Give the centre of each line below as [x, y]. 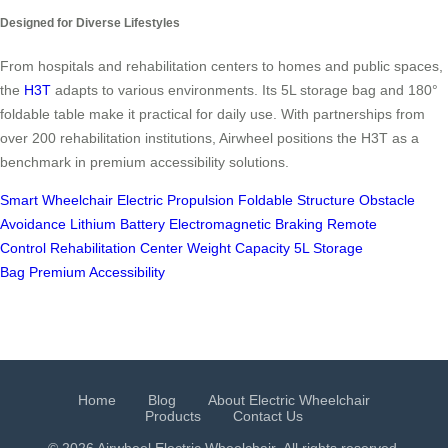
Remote [352, 224]
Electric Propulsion [175, 200]
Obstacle [387, 200]
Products [173, 416]
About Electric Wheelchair [289, 400]
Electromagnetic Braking [246, 224]
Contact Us [268, 416]
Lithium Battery [117, 224]
